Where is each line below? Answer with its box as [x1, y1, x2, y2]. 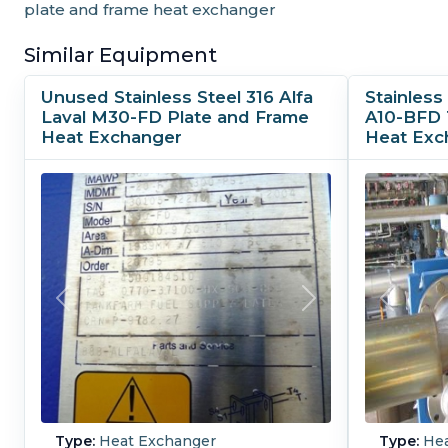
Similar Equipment [24, 43, 217, 68]
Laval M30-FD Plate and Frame [41, 107, 309, 128]
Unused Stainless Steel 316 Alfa [41, 87, 313, 108]
